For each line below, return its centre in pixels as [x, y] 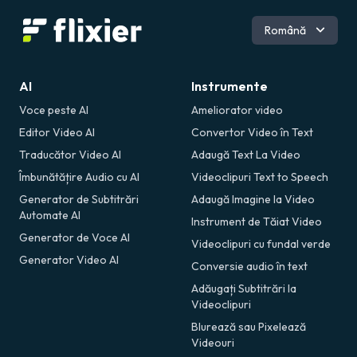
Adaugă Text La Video [246, 154]
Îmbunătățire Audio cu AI [79, 177]
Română [285, 30]
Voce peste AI [54, 110]
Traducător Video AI [70, 154]
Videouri [213, 342]
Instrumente [229, 86]
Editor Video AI [57, 132]
